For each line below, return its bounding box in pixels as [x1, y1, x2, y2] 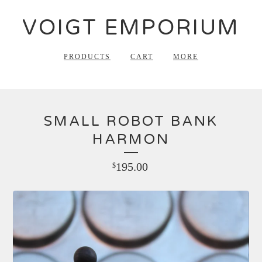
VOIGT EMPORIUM [22, 15, 240, 40]
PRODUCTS [64, 53, 111, 61]
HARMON [92, 131, 170, 148]
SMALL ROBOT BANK [44, 113, 218, 130]
